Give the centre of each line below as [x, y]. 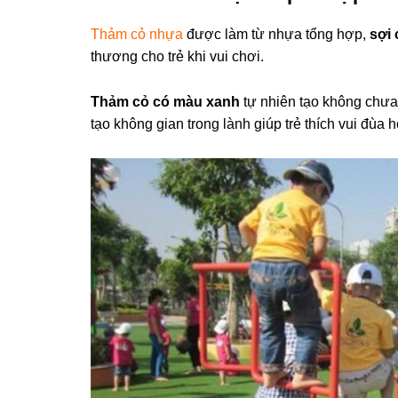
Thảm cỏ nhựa [137, 34]
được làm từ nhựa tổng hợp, [276, 34]
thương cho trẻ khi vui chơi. [177, 56]
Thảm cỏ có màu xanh [165, 102]
